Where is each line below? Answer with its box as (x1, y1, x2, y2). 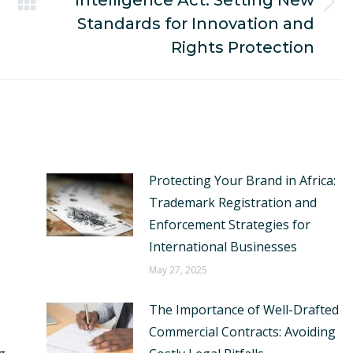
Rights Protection (170, 38, 314, 57)
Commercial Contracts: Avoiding (149, 323, 336, 340)
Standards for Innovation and (76, 14, 314, 33)
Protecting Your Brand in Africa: (149, 172, 336, 189)
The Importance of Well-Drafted (149, 301, 339, 318)
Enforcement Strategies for (149, 216, 310, 233)
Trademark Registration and (149, 194, 317, 211)
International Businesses (149, 238, 297, 255)
